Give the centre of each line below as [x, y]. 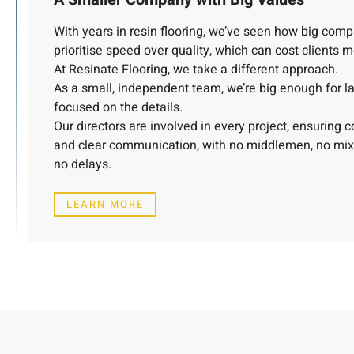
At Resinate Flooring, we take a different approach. [196, 70]
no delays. [83, 165]
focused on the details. [118, 108]
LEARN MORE [105, 205]
